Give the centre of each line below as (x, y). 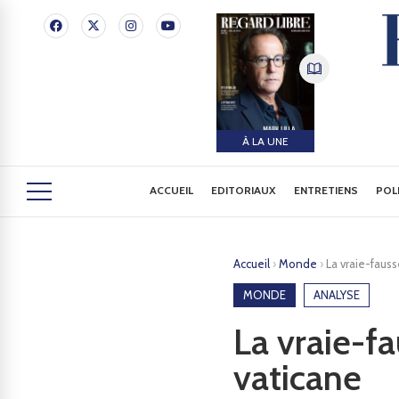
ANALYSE (337, 295)
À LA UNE (265, 141)
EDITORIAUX (244, 190)
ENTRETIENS (326, 190)
